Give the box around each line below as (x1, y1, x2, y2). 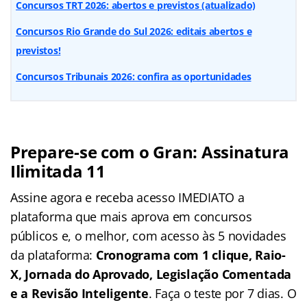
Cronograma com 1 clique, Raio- (95, 246, 286, 263)
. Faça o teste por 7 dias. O (148, 284, 297, 302)
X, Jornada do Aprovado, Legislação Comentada (10, 265, 292, 282)
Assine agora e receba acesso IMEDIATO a (10, 188, 245, 206)
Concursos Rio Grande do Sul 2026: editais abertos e (16, 24, 252, 38)
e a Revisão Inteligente (10, 284, 149, 302)
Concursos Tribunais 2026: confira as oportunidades (16, 69, 251, 83)
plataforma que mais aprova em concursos (10, 208, 252, 225)
